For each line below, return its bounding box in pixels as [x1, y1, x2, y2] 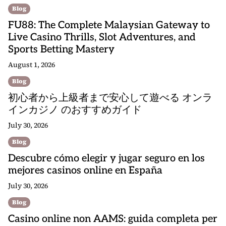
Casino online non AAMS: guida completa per [8, 213, 217, 225]
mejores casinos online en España [8, 164, 162, 177]
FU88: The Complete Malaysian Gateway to [8, 19, 210, 31]
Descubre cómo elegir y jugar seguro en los [8, 152, 205, 164]
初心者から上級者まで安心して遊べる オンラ [8, 92, 212, 104]
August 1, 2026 [8, 60, 55, 70]
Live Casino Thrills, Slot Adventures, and [8, 31, 196, 43]
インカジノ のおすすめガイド [8, 104, 142, 116]
